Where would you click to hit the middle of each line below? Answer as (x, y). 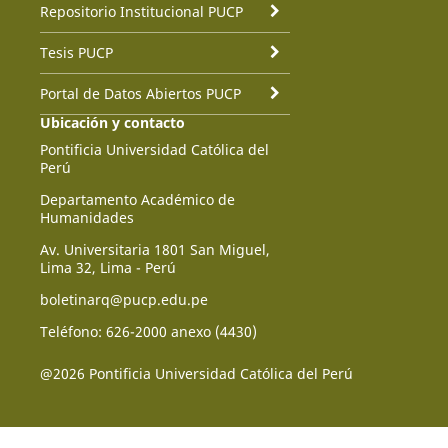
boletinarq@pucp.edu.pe (123, 299)
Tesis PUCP (76, 52)
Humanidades (86, 217)
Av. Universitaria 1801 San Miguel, (154, 249)
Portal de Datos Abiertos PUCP (140, 93)
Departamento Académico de (137, 199)
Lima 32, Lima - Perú (107, 267)
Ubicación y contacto (112, 122)
